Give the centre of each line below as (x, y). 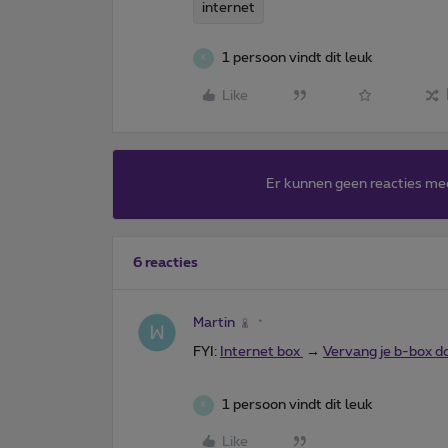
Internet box (261, 351)
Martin (214, 322)
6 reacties (165, 262)
